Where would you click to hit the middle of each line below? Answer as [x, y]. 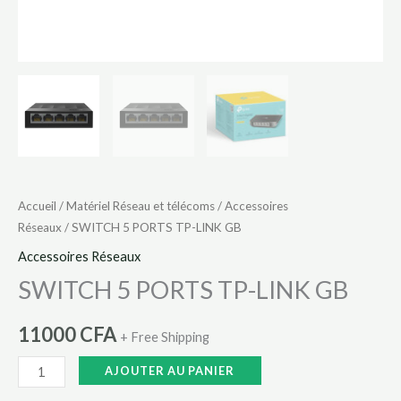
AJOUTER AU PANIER [170, 371]
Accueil [37, 206]
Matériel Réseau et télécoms [141, 206]
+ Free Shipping [165, 337]
